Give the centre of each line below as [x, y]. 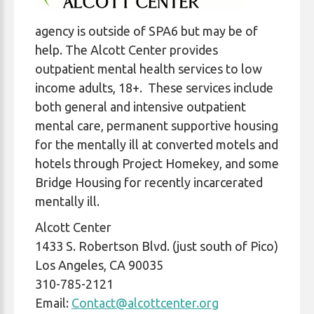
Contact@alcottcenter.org [145, 303]
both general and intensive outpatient [141, 107]
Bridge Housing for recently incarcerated [149, 182]
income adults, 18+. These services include [154, 88]
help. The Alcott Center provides [127, 50]
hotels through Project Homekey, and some [157, 163]
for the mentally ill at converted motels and [157, 144]
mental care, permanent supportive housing [157, 125]
